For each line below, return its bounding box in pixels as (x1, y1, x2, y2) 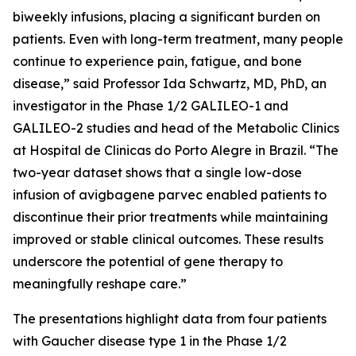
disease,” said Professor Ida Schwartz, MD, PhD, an (13, 75, 327, 91)
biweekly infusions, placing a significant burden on (13, 9, 320, 25)
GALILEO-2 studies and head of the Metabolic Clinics (13, 120, 339, 136)
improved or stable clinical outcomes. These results (13, 231, 323, 247)
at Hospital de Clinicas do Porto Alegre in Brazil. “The (13, 142, 339, 158)
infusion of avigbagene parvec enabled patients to (13, 187, 327, 203)
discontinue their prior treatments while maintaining (13, 209, 328, 225)
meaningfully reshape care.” (13, 276, 187, 292)
